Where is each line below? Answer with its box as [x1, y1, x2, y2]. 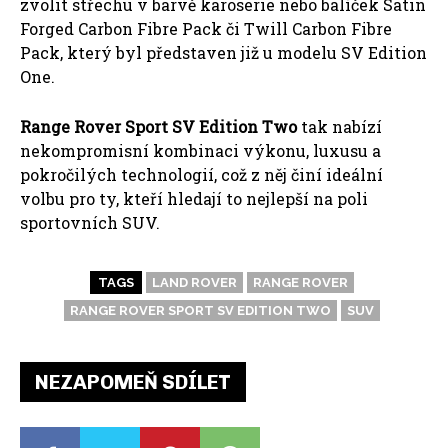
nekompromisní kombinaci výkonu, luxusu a [20, 140, 381, 162]
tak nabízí [297, 116, 382, 138]
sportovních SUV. [20, 212, 160, 234]
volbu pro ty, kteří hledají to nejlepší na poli [20, 188, 368, 210]
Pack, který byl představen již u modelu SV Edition [20, 42, 427, 64]
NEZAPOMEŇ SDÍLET [35, 370, 231, 395]
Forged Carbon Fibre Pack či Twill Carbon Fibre [20, 18, 392, 40]
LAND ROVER [152, 275, 237, 291]
